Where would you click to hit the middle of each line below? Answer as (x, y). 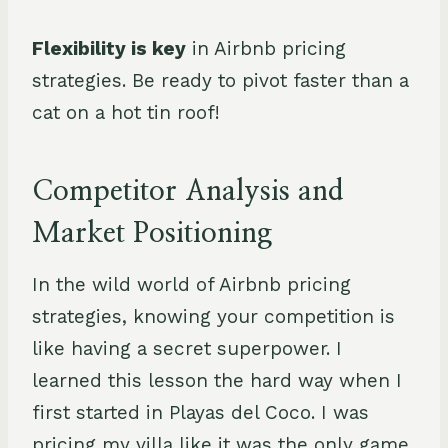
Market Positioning (152, 233)
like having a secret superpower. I (187, 348)
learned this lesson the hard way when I (217, 380)
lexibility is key (115, 48)
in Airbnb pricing (266, 48)
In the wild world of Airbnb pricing (191, 284)
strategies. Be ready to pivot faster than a (220, 80)
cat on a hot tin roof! (126, 112)
